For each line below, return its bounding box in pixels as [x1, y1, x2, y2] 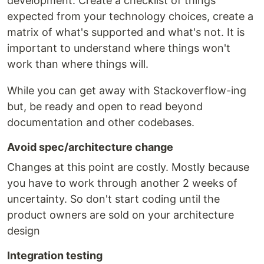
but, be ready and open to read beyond [7, 100, 203, 113]
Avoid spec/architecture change [7, 141, 173, 153]
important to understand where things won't [7, 42, 230, 54]
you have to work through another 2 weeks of [7, 177, 237, 189]
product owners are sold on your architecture [7, 209, 234, 221]
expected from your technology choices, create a [7, 10, 253, 22]
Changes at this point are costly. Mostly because [7, 161, 249, 173]
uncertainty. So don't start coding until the [7, 193, 220, 205]
